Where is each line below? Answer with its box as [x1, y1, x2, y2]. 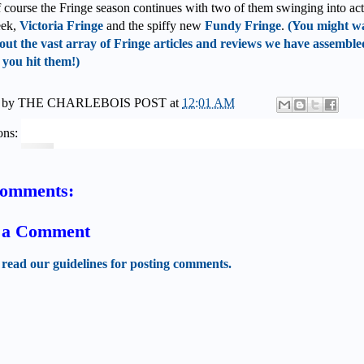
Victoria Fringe [19, 18, 103, 32]
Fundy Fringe [205, 18, 281, 32]
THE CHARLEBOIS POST [18, 95, 167, 110]
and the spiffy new [103, 18, 205, 32]
